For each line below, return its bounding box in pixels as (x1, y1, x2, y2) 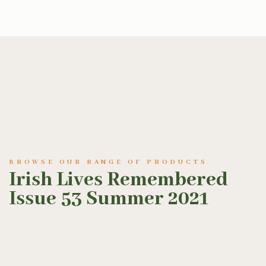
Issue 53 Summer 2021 (9, 186, 208, 211)
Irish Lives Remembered (9, 167, 228, 192)
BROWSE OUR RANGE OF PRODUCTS (9, 158, 208, 166)
